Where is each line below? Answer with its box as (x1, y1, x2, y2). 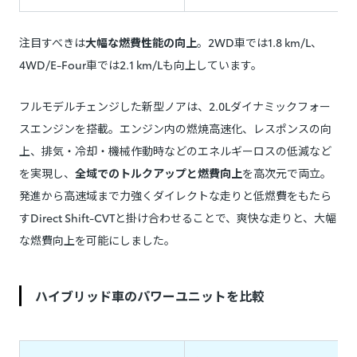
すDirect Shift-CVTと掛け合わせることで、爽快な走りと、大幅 (19, 210, 336, 226)
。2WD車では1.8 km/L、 (197, 34, 322, 51)
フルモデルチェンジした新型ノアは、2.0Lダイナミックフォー (19, 98, 331, 115)
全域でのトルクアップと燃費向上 (75, 165, 242, 182)
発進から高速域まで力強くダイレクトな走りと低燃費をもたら (19, 187, 331, 204)
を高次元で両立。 (242, 165, 331, 182)
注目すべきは (19, 34, 85, 51)
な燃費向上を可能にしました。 (19, 232, 175, 249)
